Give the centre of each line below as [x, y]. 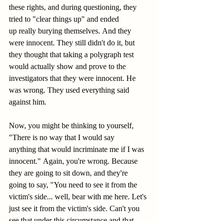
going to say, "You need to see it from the [74, 185]
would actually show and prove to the [68, 66]
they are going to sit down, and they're [69, 173]
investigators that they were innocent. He [73, 78]
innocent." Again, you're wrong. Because [74, 161]
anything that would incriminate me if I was [77, 149]
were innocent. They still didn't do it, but [73, 43]
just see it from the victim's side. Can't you [75, 208]
